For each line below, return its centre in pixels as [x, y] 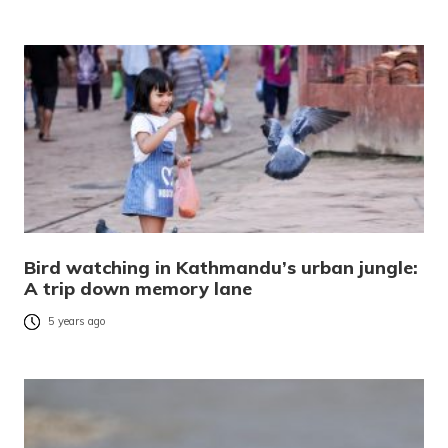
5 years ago [77, 321]
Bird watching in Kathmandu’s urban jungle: [221, 268]
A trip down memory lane [138, 289]
